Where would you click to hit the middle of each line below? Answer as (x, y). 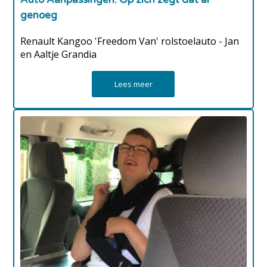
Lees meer (133, 84)
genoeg (39, 15)
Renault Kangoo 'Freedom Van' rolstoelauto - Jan (130, 41)
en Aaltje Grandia (59, 54)
